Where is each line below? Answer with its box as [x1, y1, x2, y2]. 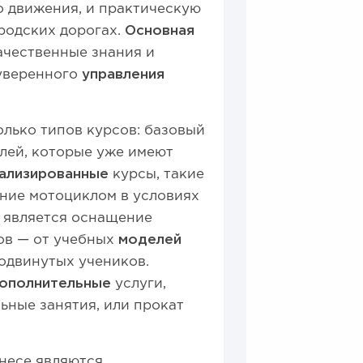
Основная [125, 25, 195, 37]
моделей [118, 234, 182, 246]
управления [82, 69, 165, 81]
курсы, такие [109, 169, 205, 181]
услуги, [111, 278, 167, 290]
